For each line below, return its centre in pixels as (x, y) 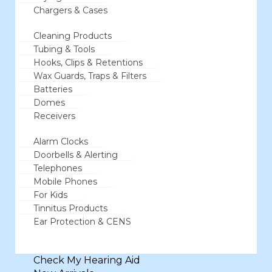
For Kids (50, 195)
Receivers (54, 116)
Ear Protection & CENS (82, 222)
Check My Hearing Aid (87, 260)
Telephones (58, 168)
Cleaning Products (73, 36)
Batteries (53, 89)
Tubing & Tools (64, 49)
